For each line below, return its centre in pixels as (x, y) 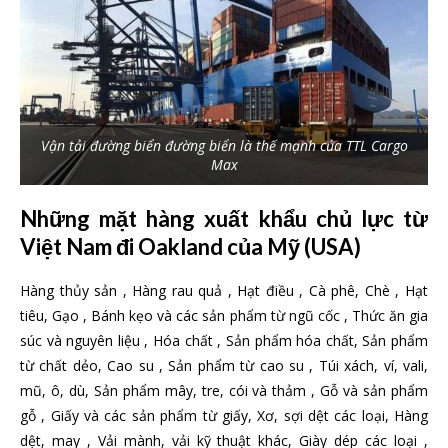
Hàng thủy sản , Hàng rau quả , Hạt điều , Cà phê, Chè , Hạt (224, 290)
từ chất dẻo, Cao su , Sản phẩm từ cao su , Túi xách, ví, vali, (224, 365)
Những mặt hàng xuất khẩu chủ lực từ (224, 218)
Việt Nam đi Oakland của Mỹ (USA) (190, 246)
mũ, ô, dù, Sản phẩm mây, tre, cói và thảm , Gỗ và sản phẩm (224, 390)
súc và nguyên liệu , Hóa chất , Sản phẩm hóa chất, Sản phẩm (224, 340)
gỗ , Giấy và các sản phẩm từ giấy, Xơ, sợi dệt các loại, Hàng (224, 415)
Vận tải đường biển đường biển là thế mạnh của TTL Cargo (224, 145)
